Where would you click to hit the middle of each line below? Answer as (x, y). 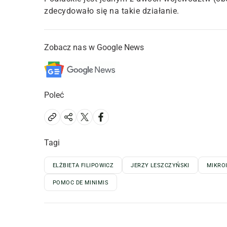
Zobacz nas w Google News (94, 47)
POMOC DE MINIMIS (81, 182)
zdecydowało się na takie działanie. (112, 11)
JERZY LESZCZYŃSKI (160, 165)
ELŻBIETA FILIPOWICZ (83, 165)
